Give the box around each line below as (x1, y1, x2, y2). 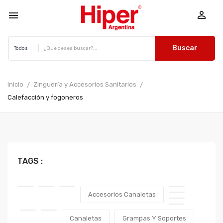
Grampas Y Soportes (122, 215, 186, 222)
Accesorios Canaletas (88, 191, 156, 198)
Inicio (7, 81, 23, 88)
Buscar (172, 44, 198, 52)
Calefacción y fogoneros (7, 94, 83, 101)
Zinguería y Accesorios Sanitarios (33, 81, 137, 88)
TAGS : (17, 156, 43, 166)
